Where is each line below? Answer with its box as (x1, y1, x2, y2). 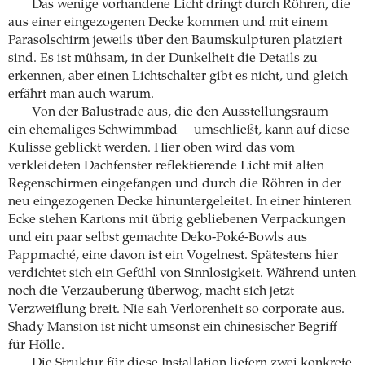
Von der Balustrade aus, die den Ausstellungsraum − (31, 105, 341, 119)
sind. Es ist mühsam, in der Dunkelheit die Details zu (8, 51, 318, 65)
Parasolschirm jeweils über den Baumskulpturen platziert (8, 33, 342, 47)
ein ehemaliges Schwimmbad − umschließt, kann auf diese (8, 123, 350, 137)
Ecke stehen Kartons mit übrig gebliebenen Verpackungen (8, 213, 345, 226)
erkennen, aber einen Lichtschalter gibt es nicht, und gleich (8, 69, 348, 83)
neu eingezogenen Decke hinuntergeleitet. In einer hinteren (8, 195, 351, 209)
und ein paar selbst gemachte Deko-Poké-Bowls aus (8, 231, 307, 244)
